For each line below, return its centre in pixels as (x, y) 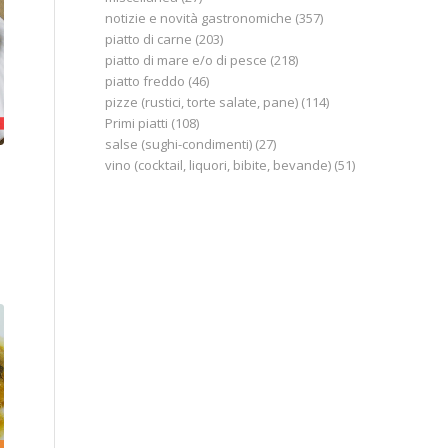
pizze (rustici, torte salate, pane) (202, 102)
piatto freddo (145, 81)
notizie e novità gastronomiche (199, 18)
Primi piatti (137, 123)
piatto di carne (149, 39)
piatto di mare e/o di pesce (186, 60)
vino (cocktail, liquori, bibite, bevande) (218, 165)
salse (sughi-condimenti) (179, 144)
